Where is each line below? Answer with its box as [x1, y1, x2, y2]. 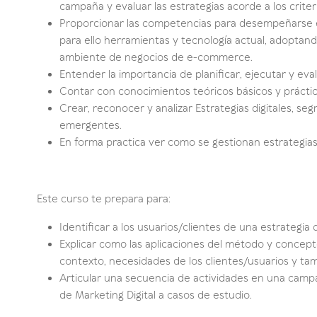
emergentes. [59, 118, 122, 133]
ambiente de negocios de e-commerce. [59, 50, 253, 65]
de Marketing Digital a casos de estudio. [59, 288, 252, 303]
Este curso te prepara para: [37, 192, 171, 207]
